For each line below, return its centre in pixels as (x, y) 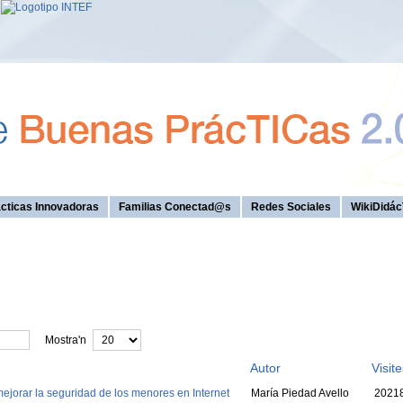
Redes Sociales (291, 207)
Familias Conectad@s (175, 207)
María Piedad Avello (300, 393)
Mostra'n (63, 340)
